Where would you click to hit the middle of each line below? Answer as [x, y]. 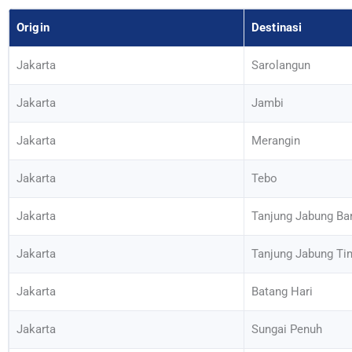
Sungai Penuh [287, 330]
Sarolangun [281, 66]
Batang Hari [282, 292]
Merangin [276, 141]
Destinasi [277, 28]
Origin [33, 28]
